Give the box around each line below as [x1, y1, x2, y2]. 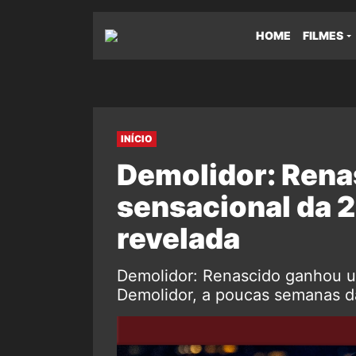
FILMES [303, 29, 343, 42]
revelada [117, 221, 240, 256]
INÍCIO [121, 133, 153, 145]
